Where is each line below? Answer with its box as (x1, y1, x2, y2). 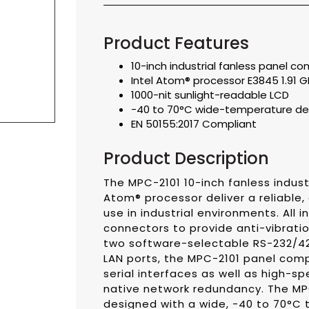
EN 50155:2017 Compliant (130, 117, 257, 132)
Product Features (103, 32, 249, 55)
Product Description (103, 147, 269, 170)
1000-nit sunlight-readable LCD (130, 88, 289, 103)
